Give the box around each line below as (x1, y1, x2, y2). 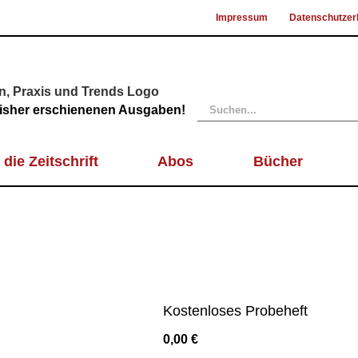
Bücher (253, 153, 303, 169)
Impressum (216, 12, 268, 23)
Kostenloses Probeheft (163, 303, 308, 319)
